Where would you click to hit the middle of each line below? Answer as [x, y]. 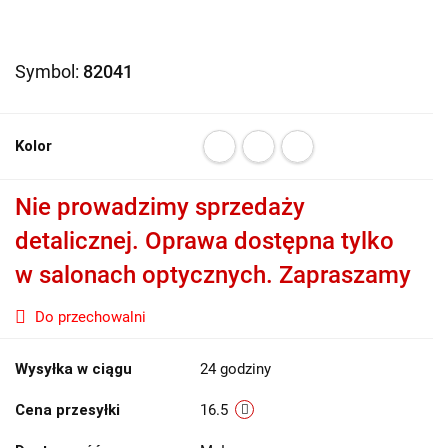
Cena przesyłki [67, 410]
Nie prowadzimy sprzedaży [160, 207]
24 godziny [235, 369]
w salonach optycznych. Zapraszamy [213, 275]
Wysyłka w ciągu [73, 369]
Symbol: [49, 71]
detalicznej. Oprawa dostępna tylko [204, 241]
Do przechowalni [90, 317]
